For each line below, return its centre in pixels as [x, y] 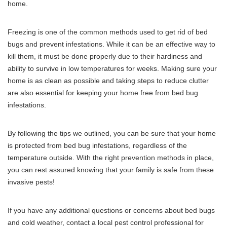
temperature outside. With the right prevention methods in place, [111, 158]
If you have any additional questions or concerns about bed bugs [111, 211]
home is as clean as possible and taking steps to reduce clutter [108, 81]
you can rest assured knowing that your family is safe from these [111, 170]
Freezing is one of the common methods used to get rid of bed [108, 32]
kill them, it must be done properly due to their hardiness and [105, 56]
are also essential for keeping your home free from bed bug [103, 93]
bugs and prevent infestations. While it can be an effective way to [111, 44]
